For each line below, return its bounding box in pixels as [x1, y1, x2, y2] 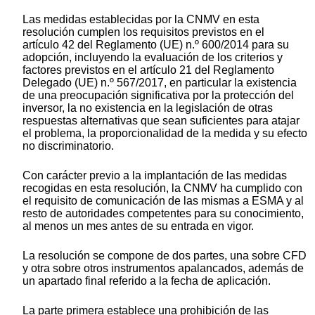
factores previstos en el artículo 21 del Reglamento [22, 64, 274, 77]
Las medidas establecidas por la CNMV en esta [22, 13, 259, 26]
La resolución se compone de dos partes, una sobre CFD [22, 250, 307, 262]
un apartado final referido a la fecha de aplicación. [22, 275, 271, 288]
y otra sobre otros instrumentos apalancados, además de [22, 262, 304, 275]
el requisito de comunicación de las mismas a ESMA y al [22, 195, 304, 207]
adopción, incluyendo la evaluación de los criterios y [22, 51, 283, 64]
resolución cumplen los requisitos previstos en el [22, 26, 264, 39]
